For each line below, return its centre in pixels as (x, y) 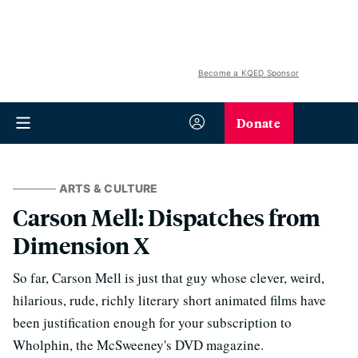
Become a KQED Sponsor (248, 73)
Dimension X (81, 245)
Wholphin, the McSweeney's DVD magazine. (138, 345)
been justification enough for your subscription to (152, 322)
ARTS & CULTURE (108, 188)
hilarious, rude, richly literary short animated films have (169, 300)
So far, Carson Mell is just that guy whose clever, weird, (169, 278)
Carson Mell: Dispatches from (167, 217)
